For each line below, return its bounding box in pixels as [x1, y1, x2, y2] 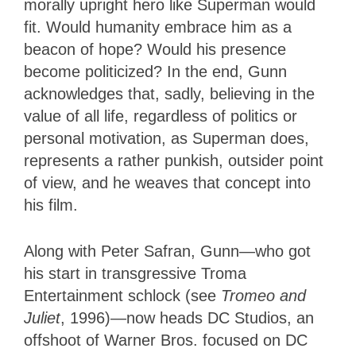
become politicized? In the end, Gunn [24, 63, 287, 81]
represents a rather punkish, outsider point [24, 152, 323, 170]
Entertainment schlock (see [24, 287, 221, 305]
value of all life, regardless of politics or [24, 107, 297, 126]
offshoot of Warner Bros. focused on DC [24, 331, 308, 350]
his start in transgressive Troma [24, 265, 246, 283]
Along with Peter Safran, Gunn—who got [24, 242, 311, 261]
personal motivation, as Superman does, [24, 130, 309, 148]
